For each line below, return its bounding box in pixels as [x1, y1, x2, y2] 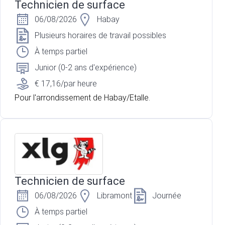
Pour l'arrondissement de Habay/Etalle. [15, 93, 150, 103]
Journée [152, 191, 181, 201]
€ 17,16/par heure [35, 79, 97, 89]
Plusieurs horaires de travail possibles [35, 31, 166, 41]
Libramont [97, 191, 132, 201]
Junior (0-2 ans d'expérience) [35, 63, 137, 73]
